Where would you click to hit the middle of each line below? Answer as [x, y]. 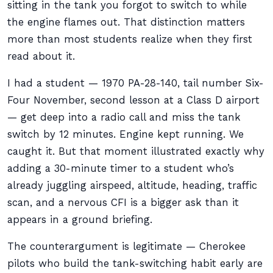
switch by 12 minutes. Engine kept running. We [126, 134]
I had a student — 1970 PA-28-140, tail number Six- [136, 83]
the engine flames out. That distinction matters [126, 22]
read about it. [41, 56]
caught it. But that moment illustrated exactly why [136, 151]
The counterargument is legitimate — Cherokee [126, 246]
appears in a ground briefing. [80, 220]
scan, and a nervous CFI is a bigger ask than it [123, 203]
